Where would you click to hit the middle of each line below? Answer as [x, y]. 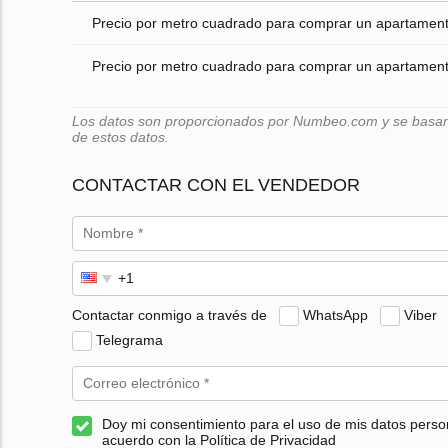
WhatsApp [335, 314]
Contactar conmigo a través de [169, 314]
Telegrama [129, 339]
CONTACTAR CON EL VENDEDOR [216, 185]
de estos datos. [120, 137]
